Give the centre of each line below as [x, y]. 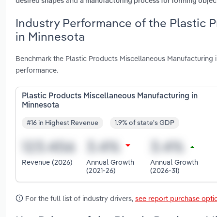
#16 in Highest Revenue [62, 123]
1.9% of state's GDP [145, 123]
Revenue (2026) [47, 162]
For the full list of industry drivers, [79, 198]
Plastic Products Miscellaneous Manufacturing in [110, 96]
